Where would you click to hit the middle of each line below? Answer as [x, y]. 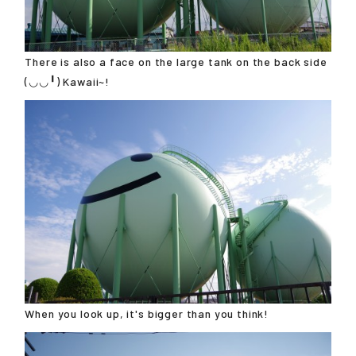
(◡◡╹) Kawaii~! [68, 82]
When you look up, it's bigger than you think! [147, 313]
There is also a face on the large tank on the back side [176, 62]
